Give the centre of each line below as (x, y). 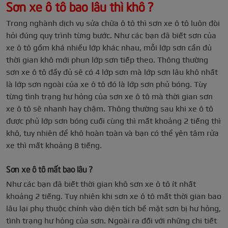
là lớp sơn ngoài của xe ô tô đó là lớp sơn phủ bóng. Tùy (106, 84)
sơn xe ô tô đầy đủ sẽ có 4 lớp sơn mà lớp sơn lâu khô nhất (112, 72)
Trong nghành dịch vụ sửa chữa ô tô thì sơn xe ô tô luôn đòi (113, 23)
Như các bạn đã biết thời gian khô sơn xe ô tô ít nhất (101, 184)
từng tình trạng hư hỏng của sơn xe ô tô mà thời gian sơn (109, 97)
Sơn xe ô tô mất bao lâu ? (49, 169)
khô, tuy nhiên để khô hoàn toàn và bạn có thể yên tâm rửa (112, 133)
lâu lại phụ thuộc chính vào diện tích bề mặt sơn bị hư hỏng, (113, 209)
